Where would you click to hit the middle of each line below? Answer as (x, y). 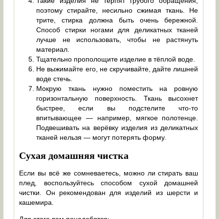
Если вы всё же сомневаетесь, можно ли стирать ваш (109, 173)
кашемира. (37, 203)
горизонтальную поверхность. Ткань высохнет (117, 98)
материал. (53, 49)
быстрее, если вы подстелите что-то (117, 108)
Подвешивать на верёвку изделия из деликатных (117, 127)
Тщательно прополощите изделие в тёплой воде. (116, 59)
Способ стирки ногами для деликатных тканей (117, 30)
